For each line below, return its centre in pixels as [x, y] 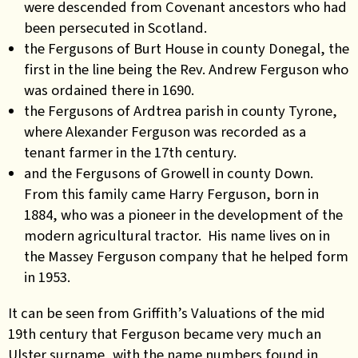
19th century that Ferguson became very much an [165, 333]
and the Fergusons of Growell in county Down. [169, 173]
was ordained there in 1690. [109, 90]
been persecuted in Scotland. [115, 28]
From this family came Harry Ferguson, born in [171, 194]
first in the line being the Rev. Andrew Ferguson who [186, 69]
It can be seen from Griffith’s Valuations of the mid [167, 312]
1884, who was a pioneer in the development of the [183, 215]
